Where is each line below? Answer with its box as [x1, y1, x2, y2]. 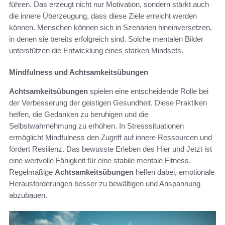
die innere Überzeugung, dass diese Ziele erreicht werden [9, 12, 197, 21]
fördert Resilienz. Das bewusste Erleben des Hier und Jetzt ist [9, 145, 212, 154]
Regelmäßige [9, 168, 55, 177]
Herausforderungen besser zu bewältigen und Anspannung [9, 179, 200, 188]
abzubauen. [9, 191, 47, 200]
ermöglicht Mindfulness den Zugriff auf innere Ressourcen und [9, 133, 212, 142]
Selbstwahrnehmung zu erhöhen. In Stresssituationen [9, 122, 184, 131]
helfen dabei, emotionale [134, 168, 214, 177]
